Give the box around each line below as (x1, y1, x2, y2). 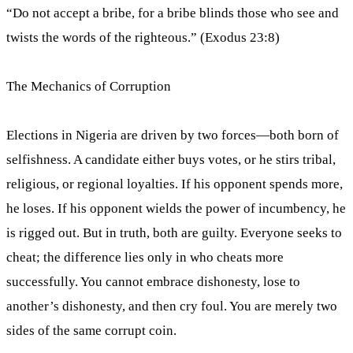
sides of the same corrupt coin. (6, 323, 176, 338)
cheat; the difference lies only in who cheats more (6, 250, 284, 265)
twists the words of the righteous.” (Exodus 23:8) (6, 30, 280, 45)
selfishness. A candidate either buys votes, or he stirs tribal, (6, 152, 336, 167)
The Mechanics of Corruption (6, 79, 171, 94)
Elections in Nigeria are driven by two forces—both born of (6, 128, 339, 143)
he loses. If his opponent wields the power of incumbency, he (6, 201, 346, 216)
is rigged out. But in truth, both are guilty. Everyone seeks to (6, 225, 342, 240)
